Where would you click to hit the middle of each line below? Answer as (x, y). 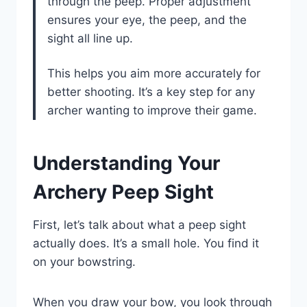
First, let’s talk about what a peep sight (139, 225)
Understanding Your (126, 163)
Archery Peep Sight (123, 192)
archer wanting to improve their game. (152, 111)
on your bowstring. (84, 262)
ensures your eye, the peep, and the (147, 20)
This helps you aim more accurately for (154, 74)
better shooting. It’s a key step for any (151, 92)
